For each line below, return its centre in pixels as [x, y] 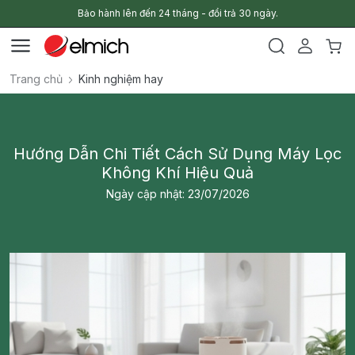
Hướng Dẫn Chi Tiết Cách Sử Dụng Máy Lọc [177, 154]
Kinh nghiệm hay [121, 79]
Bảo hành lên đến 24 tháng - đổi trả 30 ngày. [177, 13]
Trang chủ [36, 79]
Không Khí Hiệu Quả [177, 173]
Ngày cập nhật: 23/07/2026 [177, 194]
